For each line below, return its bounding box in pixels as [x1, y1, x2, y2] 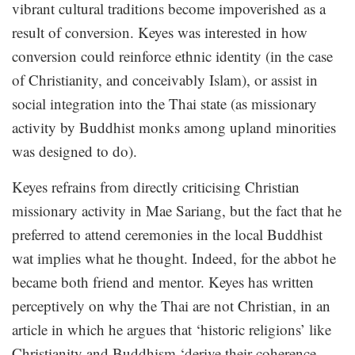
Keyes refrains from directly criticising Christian [12, 177, 300, 197]
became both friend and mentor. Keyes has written [12, 272, 314, 292]
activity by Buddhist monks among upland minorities [12, 117, 336, 138]
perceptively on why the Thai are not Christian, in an [12, 296, 330, 316]
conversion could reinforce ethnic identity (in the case [12, 46, 333, 67]
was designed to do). [12, 141, 137, 162]
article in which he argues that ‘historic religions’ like [12, 319, 331, 340]
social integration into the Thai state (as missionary [12, 94, 317, 114]
